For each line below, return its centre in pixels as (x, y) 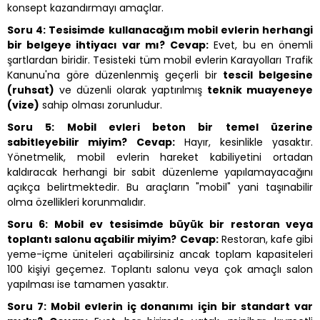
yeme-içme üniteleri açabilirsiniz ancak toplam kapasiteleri (160, 255)
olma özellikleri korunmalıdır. (76, 202)
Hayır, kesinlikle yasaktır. (244, 142)
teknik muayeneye (260, 90)
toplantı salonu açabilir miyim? (92, 240)
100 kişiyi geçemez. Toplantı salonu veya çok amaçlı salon (160, 270)
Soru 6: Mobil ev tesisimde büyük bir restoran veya (160, 225)
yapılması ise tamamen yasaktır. (88, 285)
